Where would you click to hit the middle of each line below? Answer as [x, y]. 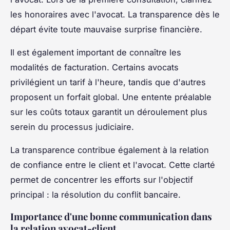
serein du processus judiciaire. [72, 127]
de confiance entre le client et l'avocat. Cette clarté [113, 165]
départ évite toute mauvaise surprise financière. [106, 29]
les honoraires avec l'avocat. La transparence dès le [115, 14]
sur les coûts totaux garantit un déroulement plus [109, 112]
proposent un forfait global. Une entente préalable [111, 97]
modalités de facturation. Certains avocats [94, 67]
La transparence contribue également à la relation [110, 150]
